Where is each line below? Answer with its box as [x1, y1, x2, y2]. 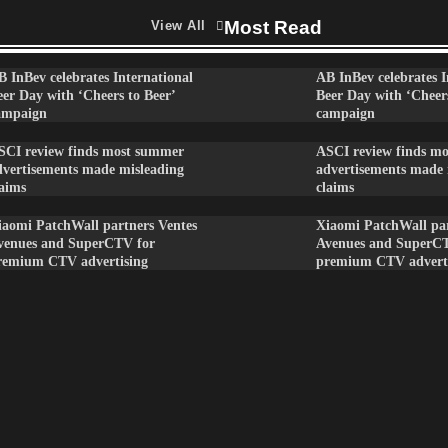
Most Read [224, 17, 322, 38]
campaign [316, 105, 376, 121]
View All [150, 19, 206, 33]
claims [316, 179, 355, 195]
